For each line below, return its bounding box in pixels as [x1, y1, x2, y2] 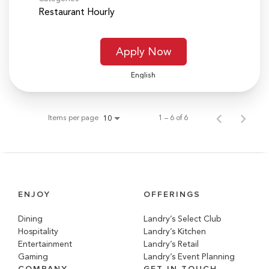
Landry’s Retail [144, 238, 199, 249]
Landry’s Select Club [144, 213, 222, 224]
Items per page [48, 113, 98, 122]
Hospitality [18, 226, 58, 237]
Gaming [18, 251, 48, 262]
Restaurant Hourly [38, 5, 115, 17]
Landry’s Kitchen [144, 226, 206, 237]
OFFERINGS [144, 189, 201, 199]
